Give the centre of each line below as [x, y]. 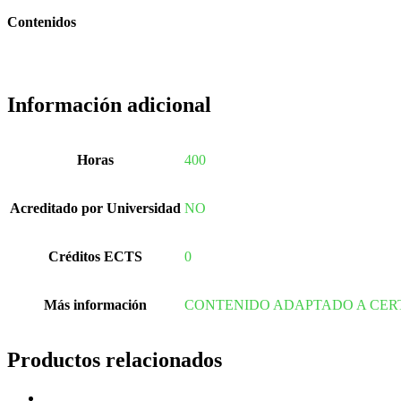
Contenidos [42, 21]
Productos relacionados [115, 359]
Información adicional [109, 104]
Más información [95, 304]
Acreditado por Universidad [95, 208]
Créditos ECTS [95, 256]
